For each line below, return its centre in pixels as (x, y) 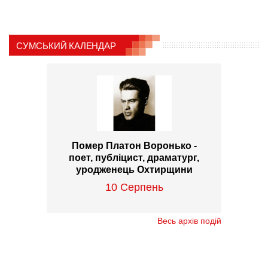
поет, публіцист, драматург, (134, 157)
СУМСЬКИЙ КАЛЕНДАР (66, 45)
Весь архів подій (189, 221)
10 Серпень (134, 187)
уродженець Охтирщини (134, 169)
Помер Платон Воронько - (134, 145)
